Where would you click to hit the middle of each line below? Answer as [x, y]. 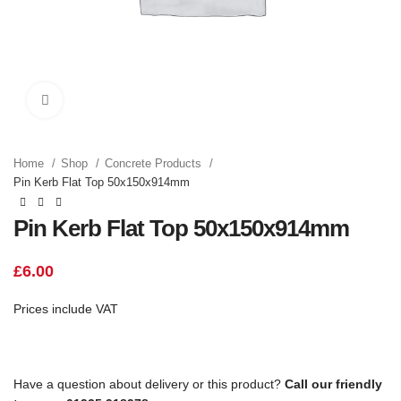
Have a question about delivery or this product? [149, 384]
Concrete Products [155, 163]
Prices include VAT [66, 308]
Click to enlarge [106, 100]
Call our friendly [333, 384]
